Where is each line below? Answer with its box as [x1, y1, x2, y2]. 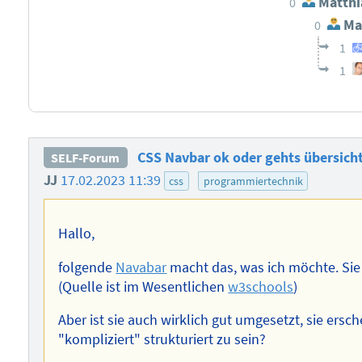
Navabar [116, 258, 167, 276]
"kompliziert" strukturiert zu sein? [58, 330, 267, 349]
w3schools [228, 277, 294, 296]
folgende [58, 258, 116, 276]
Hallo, [58, 224, 95, 242]
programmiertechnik [203, 174, 303, 189]
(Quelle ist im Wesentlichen [58, 277, 229, 296]
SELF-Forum [51, 149, 120, 166]
